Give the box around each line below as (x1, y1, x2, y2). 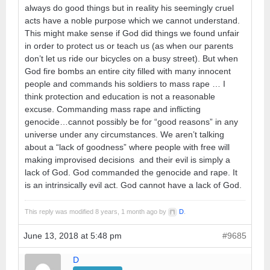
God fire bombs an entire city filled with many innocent (25, 66, 231, 76)
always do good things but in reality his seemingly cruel (25, 2, 234, 13)
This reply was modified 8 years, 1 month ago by (25, 207, 168, 215)
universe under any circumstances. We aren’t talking (25, 129, 224, 139)
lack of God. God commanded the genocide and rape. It (25, 167, 237, 177)
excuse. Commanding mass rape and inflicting (25, 104, 201, 114)
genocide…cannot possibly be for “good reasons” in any (25, 116, 238, 127)
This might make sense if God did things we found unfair (25, 28, 239, 38)
